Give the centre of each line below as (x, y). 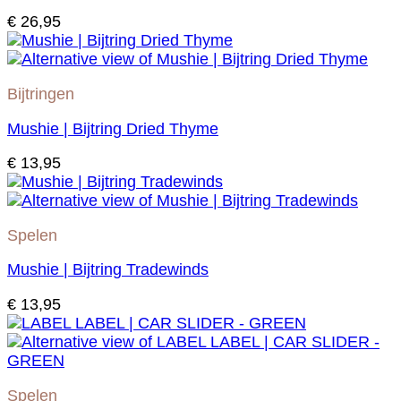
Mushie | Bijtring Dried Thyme (113, 128)
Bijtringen (41, 94)
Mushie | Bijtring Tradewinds (108, 270)
